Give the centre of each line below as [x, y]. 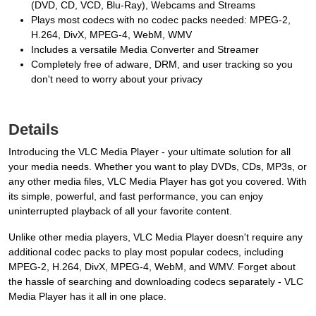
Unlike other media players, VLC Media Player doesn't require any [156, 237]
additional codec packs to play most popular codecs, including [146, 252]
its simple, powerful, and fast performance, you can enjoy [136, 196]
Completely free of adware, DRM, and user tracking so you [162, 65]
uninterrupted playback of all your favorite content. [120, 211]
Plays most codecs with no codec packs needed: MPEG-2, [161, 20]
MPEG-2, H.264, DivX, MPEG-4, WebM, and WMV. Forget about [152, 267]
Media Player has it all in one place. [87, 297]
